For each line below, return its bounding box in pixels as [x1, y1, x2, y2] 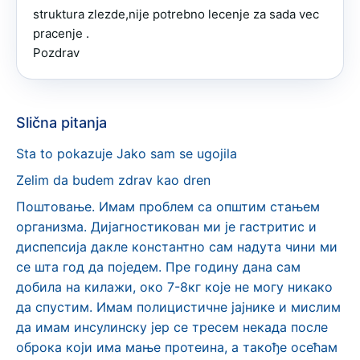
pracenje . [33, 26, 89, 41]
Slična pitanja [16, 114, 107, 131]
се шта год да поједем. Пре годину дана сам [16, 259, 301, 275]
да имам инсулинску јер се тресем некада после [16, 319, 328, 335]
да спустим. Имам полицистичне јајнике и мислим [16, 299, 341, 315]
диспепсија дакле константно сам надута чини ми [16, 239, 337, 255]
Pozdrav [33, 45, 80, 60]
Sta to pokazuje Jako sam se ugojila [16, 145, 237, 162]
